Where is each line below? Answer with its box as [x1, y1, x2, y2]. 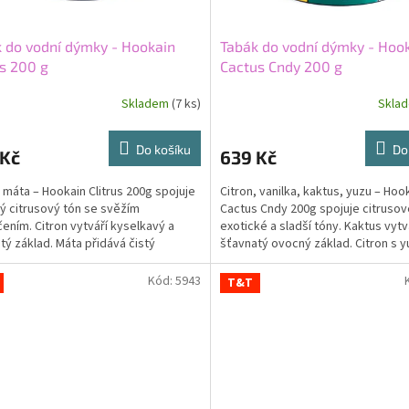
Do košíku [135, 142, 191, 158]
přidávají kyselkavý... [219, 252, 332, 271]
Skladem [121, 94, 172, 113]
